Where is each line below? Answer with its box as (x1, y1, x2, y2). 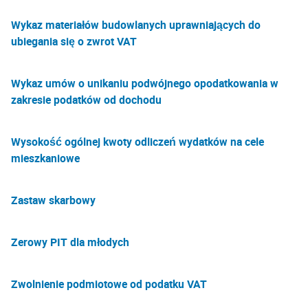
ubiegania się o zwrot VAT (11, 34, 137, 49)
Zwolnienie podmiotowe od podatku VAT (11, 276, 207, 291)
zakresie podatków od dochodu (11, 92, 162, 107)
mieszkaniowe (11, 151, 80, 166)
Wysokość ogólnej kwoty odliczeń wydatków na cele (11, 134, 264, 149)
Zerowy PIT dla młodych (11, 234, 129, 250)
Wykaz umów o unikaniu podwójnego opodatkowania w (11, 76, 278, 91)
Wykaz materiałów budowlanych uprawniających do (11, 17, 261, 32)
